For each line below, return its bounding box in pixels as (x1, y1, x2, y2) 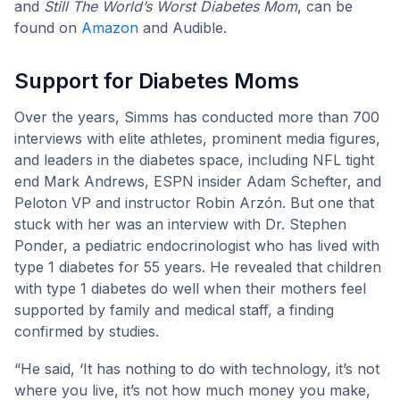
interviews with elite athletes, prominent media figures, (14, 129, 380, 148)
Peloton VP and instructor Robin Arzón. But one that (14, 194, 374, 212)
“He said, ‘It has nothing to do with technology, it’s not (14, 360, 379, 379)
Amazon (81, 19, 138, 37)
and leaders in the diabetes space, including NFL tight (14, 151, 374, 170)
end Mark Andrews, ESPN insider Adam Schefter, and (14, 172, 381, 191)
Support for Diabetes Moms (14, 68, 299, 95)
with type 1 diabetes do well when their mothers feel (14, 279, 366, 298)
